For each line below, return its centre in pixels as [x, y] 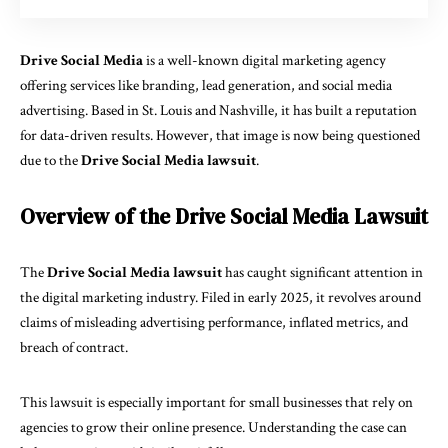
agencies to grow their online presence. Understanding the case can [213, 427]
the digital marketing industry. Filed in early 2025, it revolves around [220, 297]
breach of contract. [74, 347]
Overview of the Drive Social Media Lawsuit [224, 216]
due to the [50, 160]
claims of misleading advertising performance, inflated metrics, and [214, 322]
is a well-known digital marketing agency [264, 60]
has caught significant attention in [322, 272]
